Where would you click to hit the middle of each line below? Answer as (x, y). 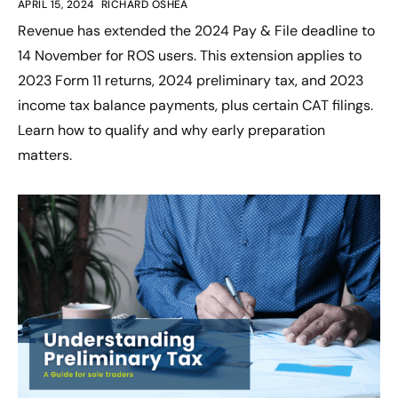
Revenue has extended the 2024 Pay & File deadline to (196, 31)
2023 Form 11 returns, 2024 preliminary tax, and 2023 (191, 81)
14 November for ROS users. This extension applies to (190, 56)
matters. (45, 155)
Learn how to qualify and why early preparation (171, 131)
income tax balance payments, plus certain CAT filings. (195, 106)
